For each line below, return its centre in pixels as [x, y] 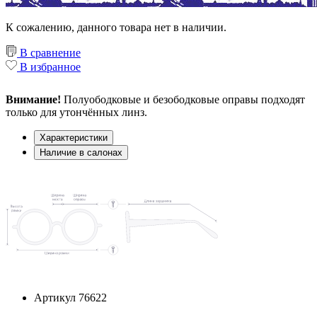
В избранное [49, 67]
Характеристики [74, 137]
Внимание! [33, 99]
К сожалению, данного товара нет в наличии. [116, 27]
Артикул [55, 297]
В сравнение [49, 52]
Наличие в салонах [81, 152]
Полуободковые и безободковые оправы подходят [184, 99]
